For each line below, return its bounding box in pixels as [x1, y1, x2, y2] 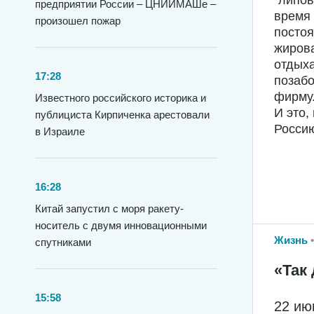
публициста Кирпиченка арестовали [35, 109, 210, 121]
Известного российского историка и [35, 92, 206, 104]
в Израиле [35, 125, 85, 137]
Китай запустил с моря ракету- [35, 203, 184, 214]
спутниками [35, 236, 91, 248]
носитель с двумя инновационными [35, 219, 207, 231]
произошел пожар [35, 15, 121, 27]
